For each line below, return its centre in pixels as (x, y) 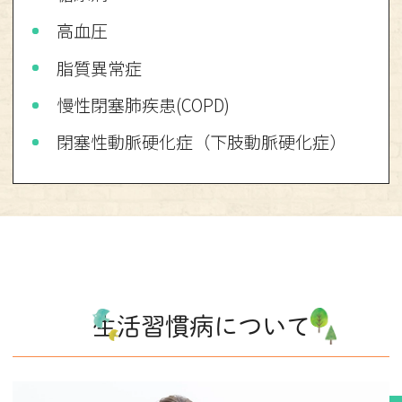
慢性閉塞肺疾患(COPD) (144, 105)
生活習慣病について (201, 327)
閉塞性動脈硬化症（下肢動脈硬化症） (202, 142)
